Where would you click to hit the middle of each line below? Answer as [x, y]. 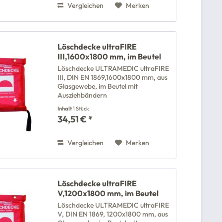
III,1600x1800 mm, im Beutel [110, 56]
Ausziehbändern [83, 95]
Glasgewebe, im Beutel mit [98, 86]
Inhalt [65, 108]
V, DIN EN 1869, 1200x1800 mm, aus [113, 214]
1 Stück [81, 108]
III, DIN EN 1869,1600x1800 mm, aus [113, 77]
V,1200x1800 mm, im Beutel [108, 194]
